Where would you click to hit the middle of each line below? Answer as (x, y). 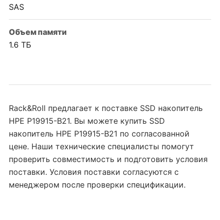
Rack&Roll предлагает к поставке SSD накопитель (106, 108)
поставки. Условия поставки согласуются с (94, 172)
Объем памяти (38, 32)
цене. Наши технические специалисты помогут (101, 147)
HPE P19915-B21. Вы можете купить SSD (87, 121)
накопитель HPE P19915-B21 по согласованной (99, 134)
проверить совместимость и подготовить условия (108, 159)
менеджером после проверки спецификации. (97, 185)
